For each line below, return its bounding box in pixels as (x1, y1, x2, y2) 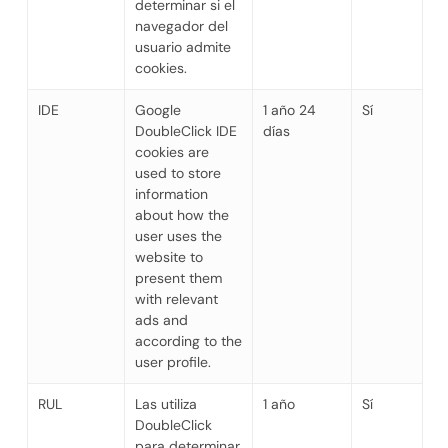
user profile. (134, 352, 211, 371)
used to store (134, 163, 221, 182)
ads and (134, 310, 188, 329)
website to (134, 247, 203, 266)
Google (134, 100, 181, 119)
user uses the (134, 226, 222, 245)
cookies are (134, 142, 209, 161)
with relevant (134, 289, 218, 308)
